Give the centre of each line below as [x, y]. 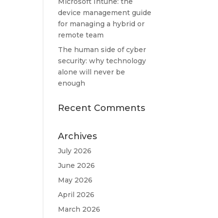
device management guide [105, 13]
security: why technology [102, 61]
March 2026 [79, 209]
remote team [81, 35]
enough [72, 83]
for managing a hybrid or [101, 24]
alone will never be [92, 72]
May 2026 [75, 180]
